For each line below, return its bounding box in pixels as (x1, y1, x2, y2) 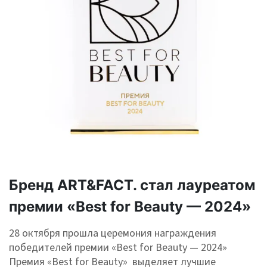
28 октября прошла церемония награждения (9, 226, 216, 241)
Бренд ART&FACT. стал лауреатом (9, 176, 255, 194)
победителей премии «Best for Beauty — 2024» (9, 240, 227, 256)
